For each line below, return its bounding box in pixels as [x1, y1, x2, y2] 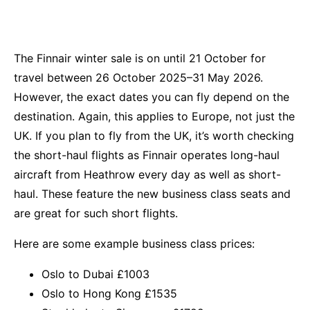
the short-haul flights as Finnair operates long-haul [14, 148, 280, 163]
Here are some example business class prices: [14, 237, 255, 251]
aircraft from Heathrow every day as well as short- [14, 167, 281, 182]
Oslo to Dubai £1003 [42, 267, 149, 282]
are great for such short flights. [14, 206, 178, 221]
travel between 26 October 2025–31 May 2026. [14, 71, 263, 85]
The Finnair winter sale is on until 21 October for [14, 51, 266, 66]
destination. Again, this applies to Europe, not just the [14, 109, 295, 124]
